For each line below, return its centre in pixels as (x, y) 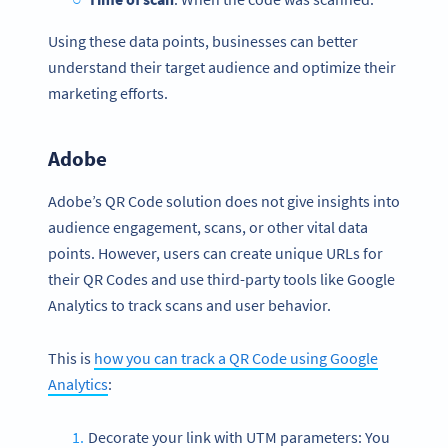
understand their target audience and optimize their (222, 67)
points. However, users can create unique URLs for (215, 253)
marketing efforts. (108, 93)
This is (71, 358)
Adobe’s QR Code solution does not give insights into (224, 201)
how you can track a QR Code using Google (236, 358)
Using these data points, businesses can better (203, 41)
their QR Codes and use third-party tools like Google (221, 279)
